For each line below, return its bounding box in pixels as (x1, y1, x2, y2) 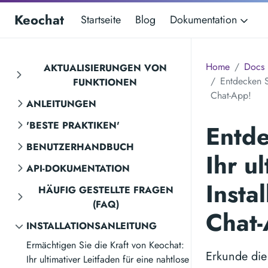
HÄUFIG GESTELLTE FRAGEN (38, 183, 174, 197)
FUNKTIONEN (73, 75, 138, 89)
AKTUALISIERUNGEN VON (43, 61, 167, 75)
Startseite (81, 12, 121, 28)
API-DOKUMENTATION (26, 162, 130, 175)
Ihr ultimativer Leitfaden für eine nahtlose (26, 252, 189, 266)
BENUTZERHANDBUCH (26, 140, 134, 154)
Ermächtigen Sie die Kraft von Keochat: (26, 238, 184, 252)
